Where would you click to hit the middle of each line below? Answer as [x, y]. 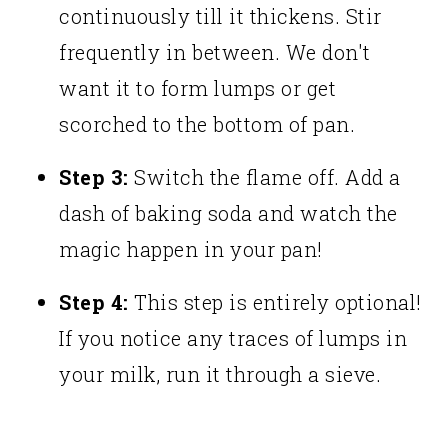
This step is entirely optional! [275, 302]
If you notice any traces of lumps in [233, 338]
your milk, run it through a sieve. [220, 374]
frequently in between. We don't [215, 52]
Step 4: [94, 302]
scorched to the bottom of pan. [207, 124]
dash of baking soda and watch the [228, 213]
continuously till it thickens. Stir [220, 16]
